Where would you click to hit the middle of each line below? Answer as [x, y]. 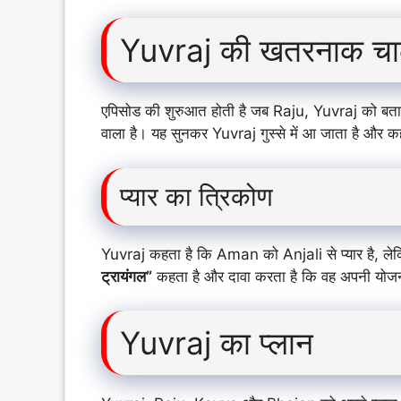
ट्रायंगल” [127, 276]
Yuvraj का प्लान [217, 343]
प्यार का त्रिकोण [196, 196]
